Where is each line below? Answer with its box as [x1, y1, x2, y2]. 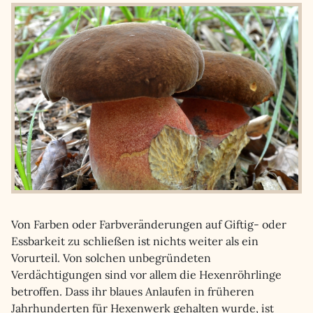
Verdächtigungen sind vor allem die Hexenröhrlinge [11, 268, 282, 282]
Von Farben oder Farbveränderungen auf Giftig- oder [11, 217, 286, 231]
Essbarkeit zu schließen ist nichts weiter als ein [11, 234, 259, 248]
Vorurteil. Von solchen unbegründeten [11, 251, 211, 265]
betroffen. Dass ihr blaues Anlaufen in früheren [11, 284, 254, 298]
